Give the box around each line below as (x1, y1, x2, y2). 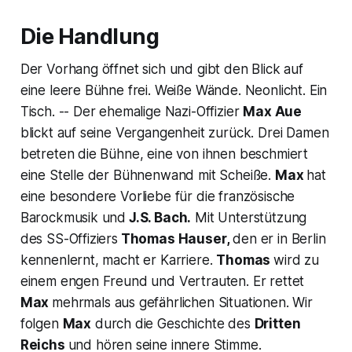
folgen (20, 315, 63, 332)
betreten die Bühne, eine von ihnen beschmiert (20, 145, 309, 162)
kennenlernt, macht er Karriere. (20, 251, 217, 268)
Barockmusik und (20, 209, 126, 225)
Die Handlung (20, 23, 159, 49)
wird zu (273, 251, 319, 268)
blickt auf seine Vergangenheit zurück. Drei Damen (20, 124, 329, 141)
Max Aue (243, 103, 302, 119)
